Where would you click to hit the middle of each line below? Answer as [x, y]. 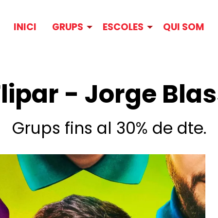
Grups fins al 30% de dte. [109, 128]
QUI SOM [184, 27]
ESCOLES [123, 27]
